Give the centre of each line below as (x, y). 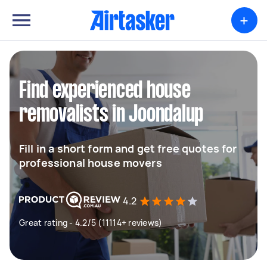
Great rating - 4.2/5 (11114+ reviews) (91, 223)
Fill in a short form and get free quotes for (128, 148)
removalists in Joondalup (111, 115)
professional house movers (91, 163)
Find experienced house (105, 91)
